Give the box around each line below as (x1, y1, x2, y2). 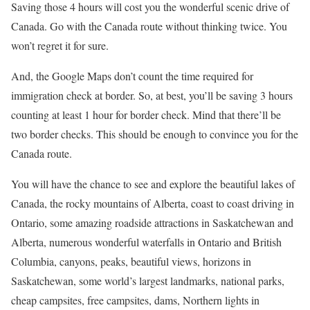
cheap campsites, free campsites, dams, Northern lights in (11, 293, 259, 308)
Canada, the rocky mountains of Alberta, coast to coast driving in (11, 196, 294, 211)
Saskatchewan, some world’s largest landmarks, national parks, (11, 273, 284, 289)
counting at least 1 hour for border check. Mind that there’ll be (11, 107, 281, 122)
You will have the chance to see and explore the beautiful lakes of (11, 176, 295, 192)
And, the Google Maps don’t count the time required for (11, 69, 253, 84)
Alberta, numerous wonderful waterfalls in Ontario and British (11, 235, 282, 250)
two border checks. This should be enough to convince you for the (11, 127, 298, 142)
